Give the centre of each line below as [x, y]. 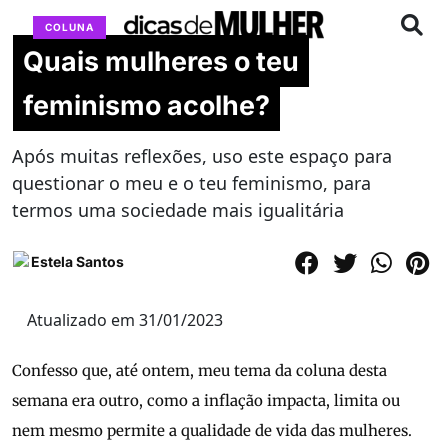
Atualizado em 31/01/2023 [125, 320]
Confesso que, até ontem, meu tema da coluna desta [199, 371]
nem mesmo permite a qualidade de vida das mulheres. [212, 431]
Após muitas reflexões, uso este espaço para [202, 156]
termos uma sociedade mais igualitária [178, 210]
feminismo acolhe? [146, 105]
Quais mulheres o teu [161, 61]
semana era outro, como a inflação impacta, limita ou [206, 401]
